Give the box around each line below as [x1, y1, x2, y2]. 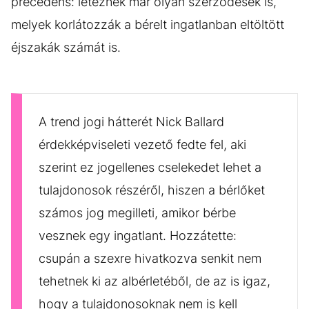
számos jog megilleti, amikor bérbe [39, 205, 236, 220]
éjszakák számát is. [11, 39, 121, 54]
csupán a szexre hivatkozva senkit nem [39, 250, 261, 266]
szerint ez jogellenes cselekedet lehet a [39, 159, 261, 175]
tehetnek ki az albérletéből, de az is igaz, [39, 273, 270, 288]
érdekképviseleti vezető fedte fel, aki [39, 137, 246, 152]
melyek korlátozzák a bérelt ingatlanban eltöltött [11, 17, 284, 32]
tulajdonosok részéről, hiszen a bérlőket [39, 182, 265, 197]
